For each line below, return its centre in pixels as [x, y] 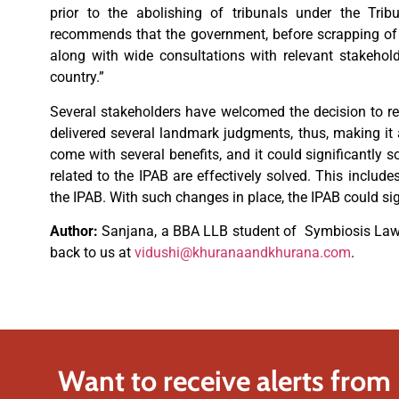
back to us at [92, 252]
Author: [76, 231]
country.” [77, 77]
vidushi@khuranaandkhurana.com [243, 252]
